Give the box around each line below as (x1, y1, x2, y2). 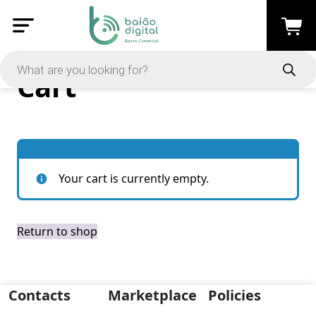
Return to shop (17, 224, 97, 239)
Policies (207, 286, 261, 305)
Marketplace (108, 286, 197, 305)
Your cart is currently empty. (59, 171, 209, 186)
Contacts (8, 286, 71, 305)
